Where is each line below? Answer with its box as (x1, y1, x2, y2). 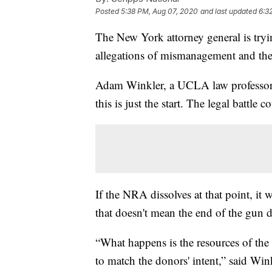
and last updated (200, 6, 257, 16)
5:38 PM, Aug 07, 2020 (121, 6, 198, 16)
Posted (95, 6, 121, 16)
